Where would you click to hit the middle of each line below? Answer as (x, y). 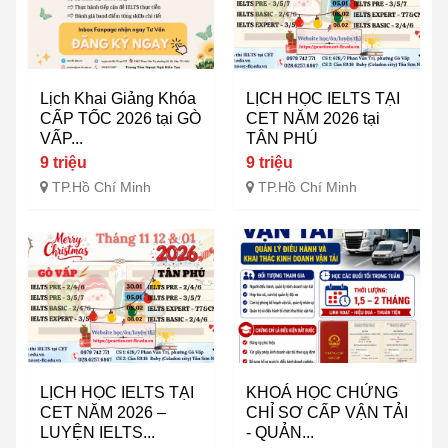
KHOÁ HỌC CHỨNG (322, 393)
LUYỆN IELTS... (97, 433)
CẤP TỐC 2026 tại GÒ (120, 119)
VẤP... (61, 139)
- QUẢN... (280, 433)
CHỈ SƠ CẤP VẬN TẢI (327, 413)
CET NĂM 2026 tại (313, 119)
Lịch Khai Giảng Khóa (118, 99)
